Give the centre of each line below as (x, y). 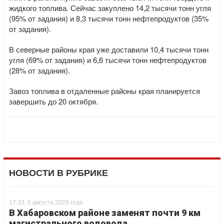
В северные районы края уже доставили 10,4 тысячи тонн (109, 49)
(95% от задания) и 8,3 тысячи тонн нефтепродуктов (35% (109, 18)
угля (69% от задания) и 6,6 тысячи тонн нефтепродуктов (108, 60)
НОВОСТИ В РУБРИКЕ (58, 173)
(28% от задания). (39, 70)
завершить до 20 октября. (53, 101)
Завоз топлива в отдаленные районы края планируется (104, 91)
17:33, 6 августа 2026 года (46, 202)
